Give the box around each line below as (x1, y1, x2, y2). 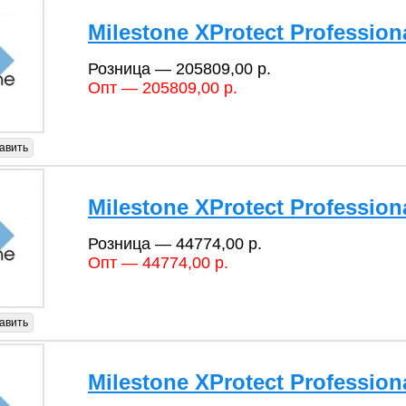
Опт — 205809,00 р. (88, 78, 237, 97)
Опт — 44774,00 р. (88, 253, 228, 272)
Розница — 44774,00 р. (88, 234, 262, 253)
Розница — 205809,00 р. (88, 59, 271, 78)
